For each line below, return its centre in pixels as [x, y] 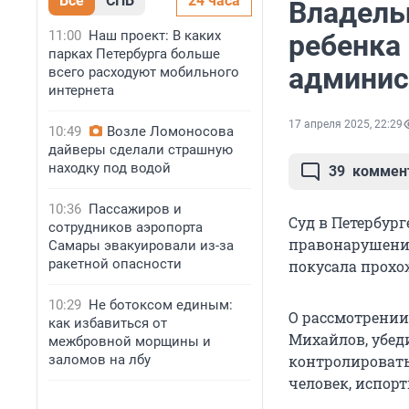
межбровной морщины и [130, 341]
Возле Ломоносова [170, 131]
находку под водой [110, 168]
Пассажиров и [135, 209]
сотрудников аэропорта [126, 227]
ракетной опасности [115, 264]
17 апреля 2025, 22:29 [346, 125]
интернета [81, 90]
